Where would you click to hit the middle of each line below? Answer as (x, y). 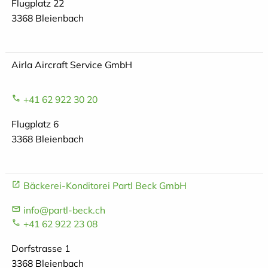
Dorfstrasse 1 (40, 249)
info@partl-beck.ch (64, 210)
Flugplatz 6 (35, 124)
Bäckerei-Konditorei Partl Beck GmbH (105, 186)
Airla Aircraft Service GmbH (71, 64)
